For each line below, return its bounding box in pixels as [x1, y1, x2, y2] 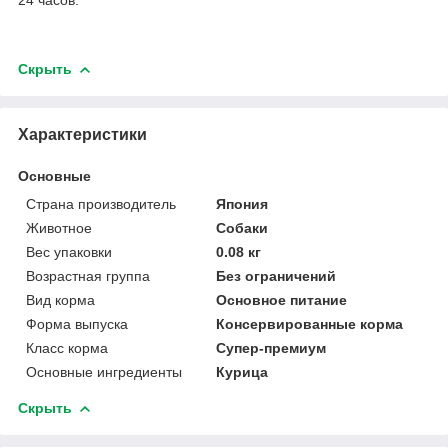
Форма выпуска [26, 315, 128, 332]
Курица [216, 363, 269, 380]
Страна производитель [26, 195, 176, 212]
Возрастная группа [26, 267, 150, 284]
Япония [216, 195, 269, 212]
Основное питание [216, 291, 348, 308]
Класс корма [26, 339, 108, 356]
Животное [26, 219, 92, 236]
